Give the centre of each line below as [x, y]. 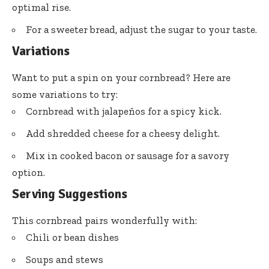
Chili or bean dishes [72, 237]
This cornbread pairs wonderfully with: [104, 221]
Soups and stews [65, 260]
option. [29, 172]
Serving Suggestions [70, 194]
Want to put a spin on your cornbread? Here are [121, 77]
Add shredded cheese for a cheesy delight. [123, 133]
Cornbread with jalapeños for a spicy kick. [124, 111]
